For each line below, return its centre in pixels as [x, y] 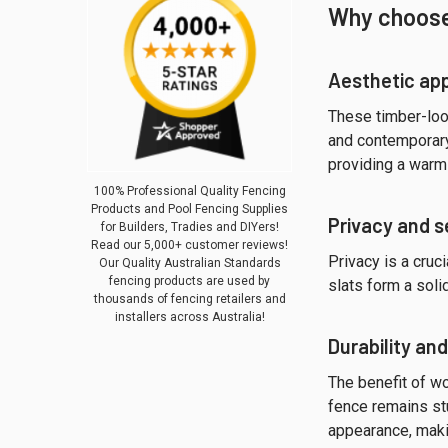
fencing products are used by [190, 280]
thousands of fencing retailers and [189, 298]
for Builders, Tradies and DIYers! [189, 226]
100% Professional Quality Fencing [189, 190]
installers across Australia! [189, 316]
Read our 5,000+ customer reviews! [190, 244]
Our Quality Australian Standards [189, 262]
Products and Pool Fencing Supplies [190, 208]
